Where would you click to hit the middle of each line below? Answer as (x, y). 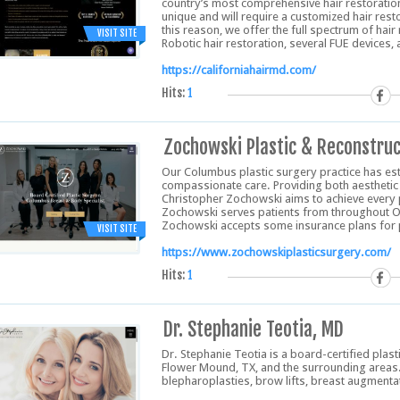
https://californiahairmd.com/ (239, 70)
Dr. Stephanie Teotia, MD (254, 329)
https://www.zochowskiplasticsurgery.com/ (276, 252)
